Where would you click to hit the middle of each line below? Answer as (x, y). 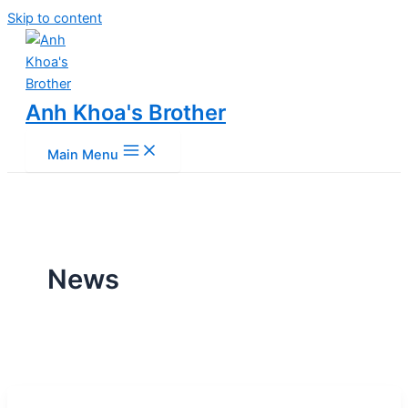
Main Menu (83, 155)
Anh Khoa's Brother (126, 112)
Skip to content (55, 18)
